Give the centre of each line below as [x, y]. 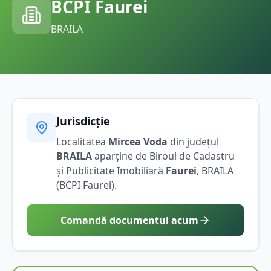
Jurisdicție [83, 121]
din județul [193, 141]
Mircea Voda [138, 141]
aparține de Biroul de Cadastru [163, 156]
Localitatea [82, 141]
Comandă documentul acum [129, 220]
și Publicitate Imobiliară [111, 170]
